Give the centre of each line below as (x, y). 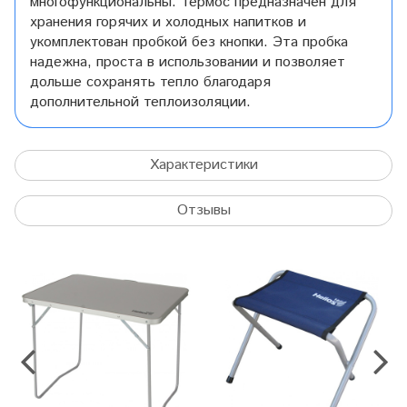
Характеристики (203, 164)
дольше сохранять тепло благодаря (150, 82)
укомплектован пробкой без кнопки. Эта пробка (189, 42)
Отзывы (203, 210)
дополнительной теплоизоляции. (140, 102)
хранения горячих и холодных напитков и (168, 22)
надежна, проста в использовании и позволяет (188, 62)
